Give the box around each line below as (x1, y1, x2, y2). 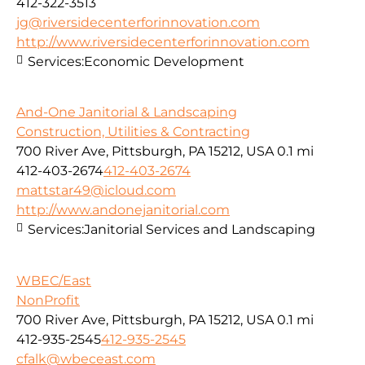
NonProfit (16, 292, 80, 308)
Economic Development (84, 53, 244, 69)
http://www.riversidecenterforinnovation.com (16, 33, 310, 50)
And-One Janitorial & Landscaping (16, 104, 237, 121)
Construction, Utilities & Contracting (16, 124, 250, 140)
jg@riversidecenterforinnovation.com (16, 14, 260, 30)
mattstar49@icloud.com (16, 182, 176, 199)
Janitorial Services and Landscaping (84, 222, 315, 238)
